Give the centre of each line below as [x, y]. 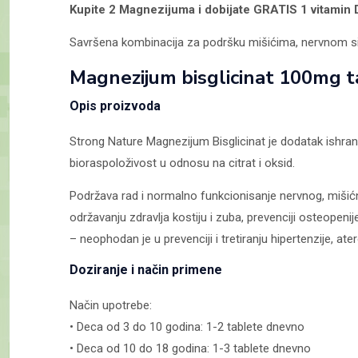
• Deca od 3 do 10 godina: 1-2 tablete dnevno [187, 326]
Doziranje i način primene [146, 269]
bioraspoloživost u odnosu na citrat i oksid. [182, 163]
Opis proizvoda [115, 105]
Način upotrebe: [111, 305]
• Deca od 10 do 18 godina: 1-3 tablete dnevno [190, 348]
